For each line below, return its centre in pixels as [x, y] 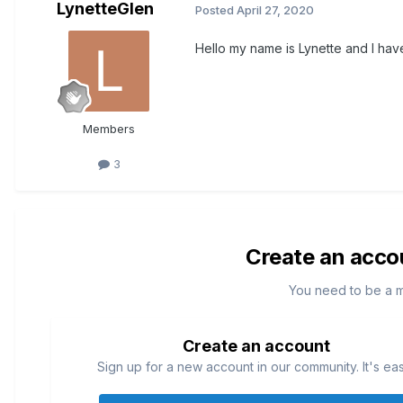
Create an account [256, 346]
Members [109, 129]
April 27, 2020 [275, 9]
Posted [216, 9]
